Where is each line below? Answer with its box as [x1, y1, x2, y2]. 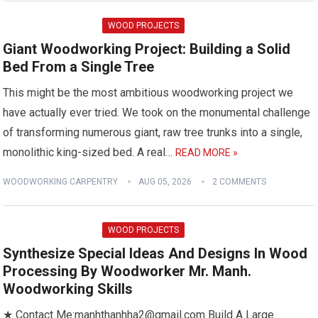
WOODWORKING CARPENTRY [3, 177, 119, 187]
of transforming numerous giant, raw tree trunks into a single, [3, 126, 303, 139]
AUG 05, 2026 [138, 177, 192, 187]
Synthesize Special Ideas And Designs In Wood [3, 245, 308, 262]
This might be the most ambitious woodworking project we [3, 86, 294, 99]
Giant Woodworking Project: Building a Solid [3, 40, 291, 57]
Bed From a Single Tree [3, 58, 155, 75]
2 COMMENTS [212, 177, 267, 187]
